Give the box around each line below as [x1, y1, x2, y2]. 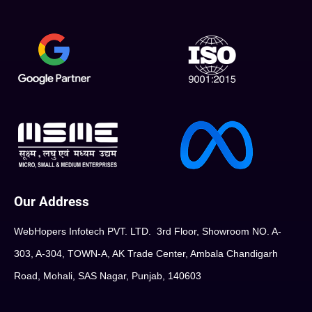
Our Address [14, 194, 89, 210]
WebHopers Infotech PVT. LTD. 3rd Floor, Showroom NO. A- [14, 226, 281, 237]
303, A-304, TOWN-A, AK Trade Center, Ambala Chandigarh [14, 248, 278, 260]
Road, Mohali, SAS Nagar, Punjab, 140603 [14, 270, 201, 282]
